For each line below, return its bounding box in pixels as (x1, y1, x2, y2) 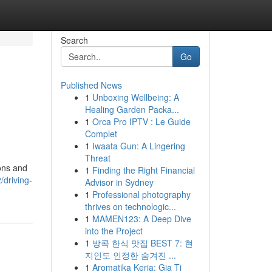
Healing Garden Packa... (84, 103, 179, 115)
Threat (84, 152, 110, 164)
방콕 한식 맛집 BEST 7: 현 (92, 237, 193, 249)
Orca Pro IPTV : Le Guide (92, 115, 191, 127)
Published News (60, 79, 122, 91)
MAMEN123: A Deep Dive (92, 212, 191, 225)
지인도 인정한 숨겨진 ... (84, 249, 176, 261)
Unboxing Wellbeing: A (92, 91, 179, 103)
